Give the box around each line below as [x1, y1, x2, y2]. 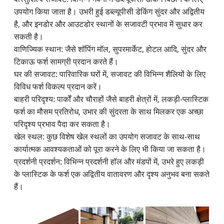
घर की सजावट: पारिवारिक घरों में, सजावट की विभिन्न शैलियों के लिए [14, 68, 206, 79]
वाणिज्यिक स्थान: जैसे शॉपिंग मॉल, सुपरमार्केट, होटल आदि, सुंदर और [14, 43, 207, 54]
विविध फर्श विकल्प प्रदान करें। [14, 80, 102, 92]
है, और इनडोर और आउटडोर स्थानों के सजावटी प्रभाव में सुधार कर [14, 18, 203, 29]
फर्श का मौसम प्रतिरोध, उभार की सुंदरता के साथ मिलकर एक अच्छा [14, 105, 204, 117]
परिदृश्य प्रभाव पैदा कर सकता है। [14, 118, 111, 129]
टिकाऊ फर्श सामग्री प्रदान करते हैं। [14, 55, 119, 67]
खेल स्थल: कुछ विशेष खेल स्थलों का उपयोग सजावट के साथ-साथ [14, 130, 200, 142]
